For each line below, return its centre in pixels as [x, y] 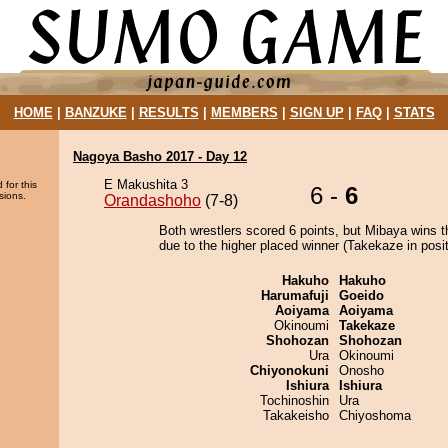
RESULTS [168, 112]
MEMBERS [244, 112]
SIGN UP [316, 112]
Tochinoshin [294, 400]
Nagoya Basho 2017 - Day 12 [160, 156]
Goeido [361, 295]
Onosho [361, 370]
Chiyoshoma [375, 415]
